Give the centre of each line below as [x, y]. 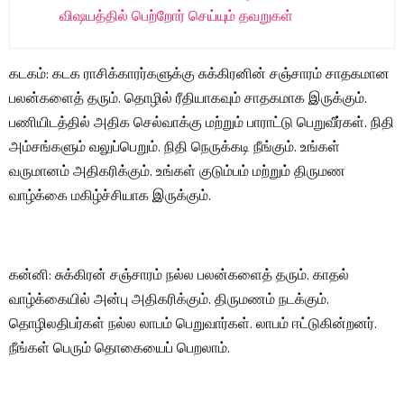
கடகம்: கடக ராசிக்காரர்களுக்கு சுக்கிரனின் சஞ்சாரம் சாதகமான [199, 75]
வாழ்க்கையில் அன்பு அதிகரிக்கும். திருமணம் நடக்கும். [169, 301]
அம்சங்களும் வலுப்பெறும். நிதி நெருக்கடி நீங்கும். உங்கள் [174, 148]
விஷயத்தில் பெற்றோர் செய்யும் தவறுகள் [176, 18]
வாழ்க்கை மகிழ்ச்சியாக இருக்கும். [110, 197]
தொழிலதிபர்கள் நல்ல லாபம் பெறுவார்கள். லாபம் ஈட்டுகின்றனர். [193, 325]
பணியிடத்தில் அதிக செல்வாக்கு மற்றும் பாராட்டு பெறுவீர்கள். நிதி [202, 124]
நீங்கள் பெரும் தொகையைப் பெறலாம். [119, 349]
